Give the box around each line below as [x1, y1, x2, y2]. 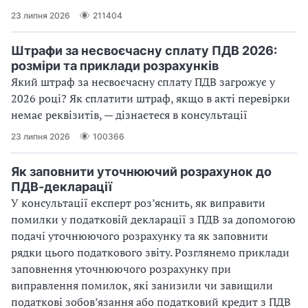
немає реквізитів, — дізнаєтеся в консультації [11, 107, 247, 123]
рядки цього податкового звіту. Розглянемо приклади [11, 245, 289, 261]
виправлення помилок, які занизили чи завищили [11, 278, 273, 294]
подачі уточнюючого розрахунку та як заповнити [11, 228, 268, 244]
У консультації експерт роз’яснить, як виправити [11, 195, 265, 211]
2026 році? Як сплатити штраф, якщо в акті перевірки [11, 91, 290, 107]
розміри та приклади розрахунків [11, 58, 219, 74]
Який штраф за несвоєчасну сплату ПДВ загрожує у [11, 74, 275, 90]
